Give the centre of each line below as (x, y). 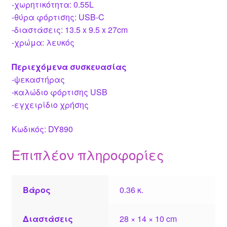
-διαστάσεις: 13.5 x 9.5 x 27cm (69, 30)
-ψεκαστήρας (38, 80)
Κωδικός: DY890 (42, 129)
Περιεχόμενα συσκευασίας (69, 67)
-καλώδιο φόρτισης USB (59, 92)
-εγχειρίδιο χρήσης (50, 105)
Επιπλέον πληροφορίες (87, 155)
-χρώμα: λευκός (43, 43)
